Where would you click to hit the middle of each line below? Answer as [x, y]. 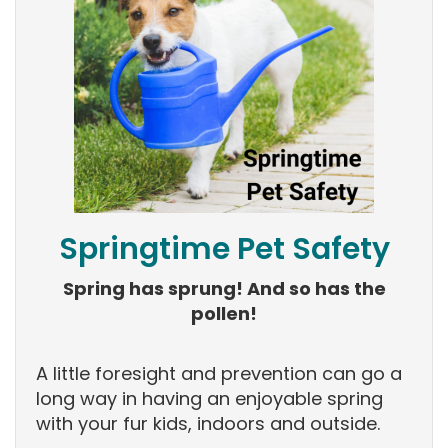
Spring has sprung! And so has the [224, 289]
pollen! [224, 314]
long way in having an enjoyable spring [209, 399]
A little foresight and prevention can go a [219, 374]
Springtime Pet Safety [224, 249]
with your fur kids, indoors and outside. [208, 424]
